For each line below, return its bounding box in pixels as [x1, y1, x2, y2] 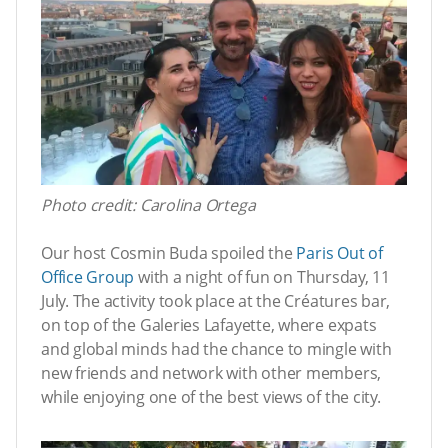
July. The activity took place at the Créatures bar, [41, 289, 391, 312]
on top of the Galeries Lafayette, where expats [41, 313, 377, 336]
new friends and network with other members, [41, 361, 382, 384]
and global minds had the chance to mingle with [41, 337, 392, 360]
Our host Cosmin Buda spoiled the [41, 241, 297, 264]
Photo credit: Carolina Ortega [41, 193, 256, 216]
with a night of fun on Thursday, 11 [134, 265, 390, 288]
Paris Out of [296, 241, 383, 264]
